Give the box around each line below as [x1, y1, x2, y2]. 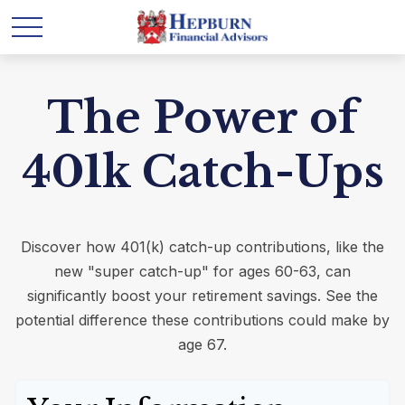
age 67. [178, 335, 227, 353]
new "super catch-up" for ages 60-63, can [54, 262, 351, 280]
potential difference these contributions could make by [15, 311, 390, 329]
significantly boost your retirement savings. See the [27, 287, 378, 305]
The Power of [47, 90, 358, 145]
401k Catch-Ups [21, 145, 384, 199]
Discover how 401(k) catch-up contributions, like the [21, 238, 384, 256]
